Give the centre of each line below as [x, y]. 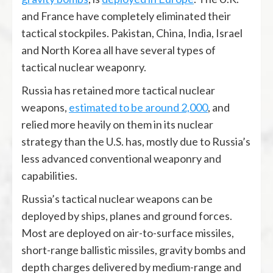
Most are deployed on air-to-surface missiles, [128, 232]
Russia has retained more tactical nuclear [118, 90]
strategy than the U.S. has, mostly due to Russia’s [136, 141]
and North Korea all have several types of [119, 50]
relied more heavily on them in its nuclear [117, 124]
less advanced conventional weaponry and [121, 158]
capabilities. [49, 175]
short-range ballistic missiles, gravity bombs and [133, 250]
